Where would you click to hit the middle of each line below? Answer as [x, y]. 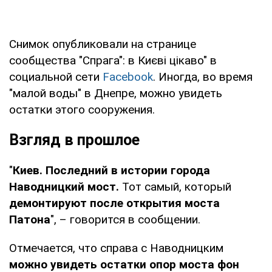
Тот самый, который [175, 186]
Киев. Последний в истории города [111, 170]
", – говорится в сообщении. [125, 219]
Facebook [128, 76]
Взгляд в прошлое [74, 140]
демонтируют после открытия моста [114, 203]
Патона [30, 219]
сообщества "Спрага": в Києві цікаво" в [113, 60]
